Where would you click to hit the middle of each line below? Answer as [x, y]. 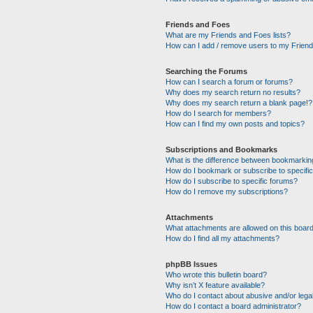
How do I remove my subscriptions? [226, 191]
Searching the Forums [206, 71]
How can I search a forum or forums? [229, 82]
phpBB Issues [191, 264]
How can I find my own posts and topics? [235, 124]
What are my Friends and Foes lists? [228, 35]
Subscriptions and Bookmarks [221, 150]
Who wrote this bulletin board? [216, 275]
